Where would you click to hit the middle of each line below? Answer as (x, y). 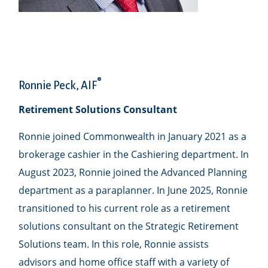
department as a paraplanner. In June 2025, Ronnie (133, 190)
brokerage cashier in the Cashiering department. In (134, 154)
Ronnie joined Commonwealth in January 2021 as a (133, 136)
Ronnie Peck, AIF (58, 85)
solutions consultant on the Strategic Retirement (129, 226)
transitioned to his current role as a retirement (125, 208)
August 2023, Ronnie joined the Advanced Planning (133, 172)
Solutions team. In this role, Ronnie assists (114, 244)
